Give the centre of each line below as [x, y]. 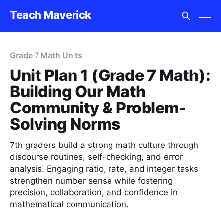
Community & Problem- [98, 108]
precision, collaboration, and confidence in [94, 192]
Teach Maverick [51, 15]
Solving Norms [65, 124]
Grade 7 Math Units [46, 55]
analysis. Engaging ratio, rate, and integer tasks [104, 169]
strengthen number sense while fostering [91, 181]
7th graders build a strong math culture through [104, 145]
